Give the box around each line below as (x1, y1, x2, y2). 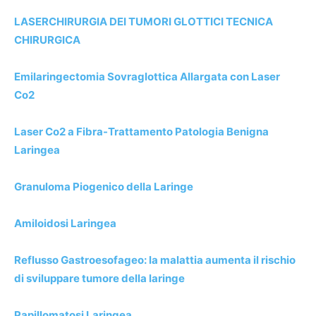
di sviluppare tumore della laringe (14, 271, 185, 285)
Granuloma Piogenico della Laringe (14, 179, 193, 193)
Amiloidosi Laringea (14, 216, 116, 230)
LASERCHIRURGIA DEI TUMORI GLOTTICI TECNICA (14, 14, 273, 28)
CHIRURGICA (14, 32, 80, 47)
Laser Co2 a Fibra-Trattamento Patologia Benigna (14, 124, 269, 138)
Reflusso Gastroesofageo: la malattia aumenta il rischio (14, 253, 296, 267)
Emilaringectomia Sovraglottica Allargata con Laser (14, 69, 280, 83)
